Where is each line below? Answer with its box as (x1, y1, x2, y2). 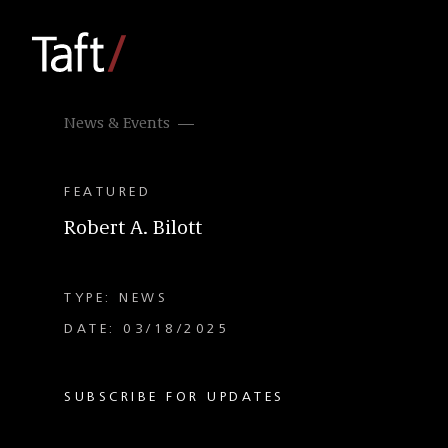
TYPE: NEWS (64, 291, 168, 305)
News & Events (64, 116, 170, 132)
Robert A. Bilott (64, 219, 202, 239)
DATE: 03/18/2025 (64, 322, 230, 336)
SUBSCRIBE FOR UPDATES (64, 390, 285, 404)
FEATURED (64, 185, 151, 199)
